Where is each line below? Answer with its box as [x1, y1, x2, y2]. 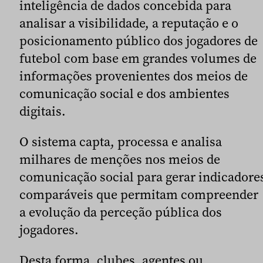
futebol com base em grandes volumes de [19, 49, 257, 67]
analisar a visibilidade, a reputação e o [19, 14, 238, 32]
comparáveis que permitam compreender [19, 185, 258, 203]
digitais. [19, 102, 66, 120]
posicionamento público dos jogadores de [19, 31, 258, 49]
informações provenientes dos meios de [19, 66, 248, 85]
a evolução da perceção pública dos [19, 203, 222, 221]
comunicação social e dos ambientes [19, 84, 230, 102]
